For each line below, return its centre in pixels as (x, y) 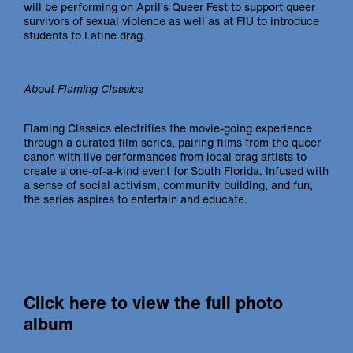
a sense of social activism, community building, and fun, (168, 185)
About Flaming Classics (84, 89)
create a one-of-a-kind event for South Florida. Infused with (176, 171)
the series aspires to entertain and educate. (136, 199)
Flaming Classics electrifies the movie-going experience (168, 128)
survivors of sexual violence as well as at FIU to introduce (171, 21)
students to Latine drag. (85, 35)
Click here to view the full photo (153, 303)
